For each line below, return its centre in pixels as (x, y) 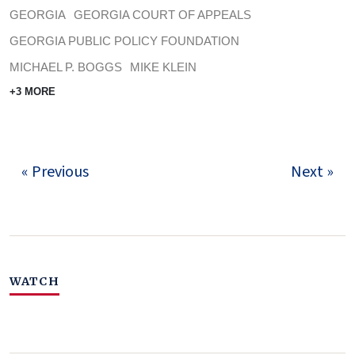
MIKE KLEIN (163, 67)
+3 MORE (32, 92)
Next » (312, 172)
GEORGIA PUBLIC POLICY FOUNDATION (124, 41)
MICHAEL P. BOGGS (66, 67)
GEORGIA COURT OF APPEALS (162, 15)
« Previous (55, 172)
